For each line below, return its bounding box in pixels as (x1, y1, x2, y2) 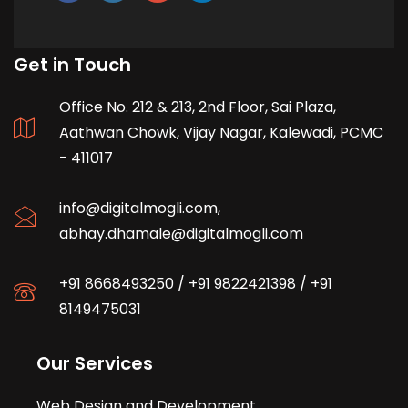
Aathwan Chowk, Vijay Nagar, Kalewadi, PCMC (59, 121, 383, 143)
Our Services (36, 350, 153, 376)
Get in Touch (14, 51, 131, 77)
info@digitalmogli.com (59, 197, 218, 219)
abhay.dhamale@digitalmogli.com (59, 222, 303, 244)
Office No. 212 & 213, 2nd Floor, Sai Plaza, (59, 96, 336, 117)
